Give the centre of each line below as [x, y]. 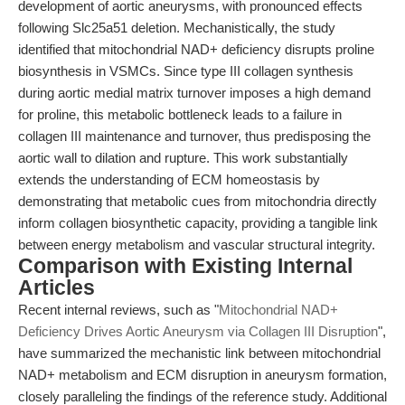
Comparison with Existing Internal [185, 266]
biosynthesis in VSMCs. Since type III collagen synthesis [186, 71]
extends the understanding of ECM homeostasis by [169, 179]
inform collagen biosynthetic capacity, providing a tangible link [198, 223]
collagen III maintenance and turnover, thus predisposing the [194, 136]
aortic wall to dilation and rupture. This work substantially [183, 158]
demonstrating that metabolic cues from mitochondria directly [198, 201]
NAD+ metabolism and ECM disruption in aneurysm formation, [202, 375]
